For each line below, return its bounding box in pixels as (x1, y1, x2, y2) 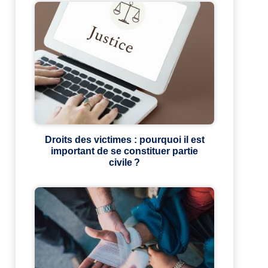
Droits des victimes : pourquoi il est (44, 135, 205, 145)
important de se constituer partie (51, 146, 198, 157)
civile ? (109, 157, 140, 168)
